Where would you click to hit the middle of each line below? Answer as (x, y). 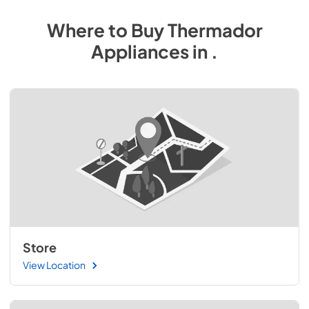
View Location (54, 265)
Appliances (140, 51)
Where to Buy (107, 30)
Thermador (215, 30)
